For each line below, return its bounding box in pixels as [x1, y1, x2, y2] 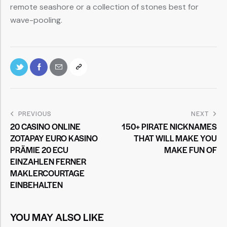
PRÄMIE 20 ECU [10, 143, 68, 156]
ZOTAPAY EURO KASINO [10, 132, 98, 144]
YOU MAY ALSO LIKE [10, 209, 104, 224]
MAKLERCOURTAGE [10, 167, 85, 179]
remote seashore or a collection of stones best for [10, 2, 199, 13]
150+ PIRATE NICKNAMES [122, 120, 217, 132]
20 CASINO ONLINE [10, 120, 81, 132]
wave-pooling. [10, 15, 62, 26]
